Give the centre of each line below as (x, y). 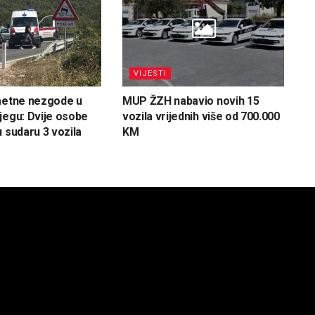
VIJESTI (150, 73)
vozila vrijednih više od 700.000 (201, 116)
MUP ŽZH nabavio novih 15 (191, 101)
